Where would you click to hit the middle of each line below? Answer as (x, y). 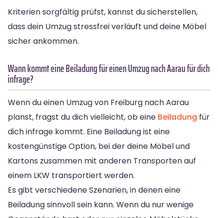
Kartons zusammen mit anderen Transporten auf (102, 161)
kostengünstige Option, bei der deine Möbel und (99, 146)
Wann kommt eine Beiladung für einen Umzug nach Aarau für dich (109, 68)
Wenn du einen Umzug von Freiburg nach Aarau (98, 102)
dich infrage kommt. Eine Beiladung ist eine (89, 131)
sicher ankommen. (43, 41)
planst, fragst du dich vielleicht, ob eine (83, 117)
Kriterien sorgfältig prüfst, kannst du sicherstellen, (103, 12)
